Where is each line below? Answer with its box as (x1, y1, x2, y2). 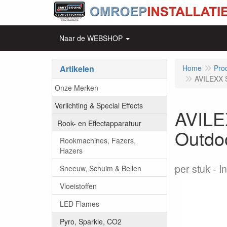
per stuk (175, 162, 210, 176)
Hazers (60, 145, 83, 156)
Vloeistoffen (60, 180, 97, 191)
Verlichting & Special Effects (55, 100, 143, 110)
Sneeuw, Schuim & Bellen (60, 163, 141, 173)
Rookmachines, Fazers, (60, 135, 136, 145)
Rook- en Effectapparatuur (57, 118, 141, 128)
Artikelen (60, 63, 94, 74)
